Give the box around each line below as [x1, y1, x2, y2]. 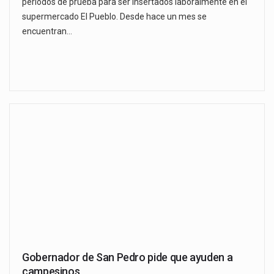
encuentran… [22, 26, 72, 37]
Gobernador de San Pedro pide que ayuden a [22, 251, 233, 264]
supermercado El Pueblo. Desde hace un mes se [22, 12, 207, 22]
